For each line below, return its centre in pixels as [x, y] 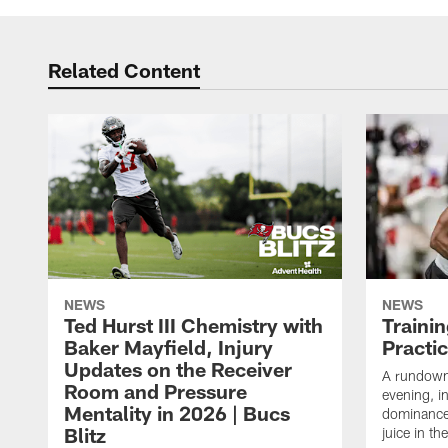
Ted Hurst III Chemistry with [193, 325]
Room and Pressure [155, 391]
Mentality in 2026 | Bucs [177, 413]
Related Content [124, 70]
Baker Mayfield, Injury [168, 347]
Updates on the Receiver [178, 369]
